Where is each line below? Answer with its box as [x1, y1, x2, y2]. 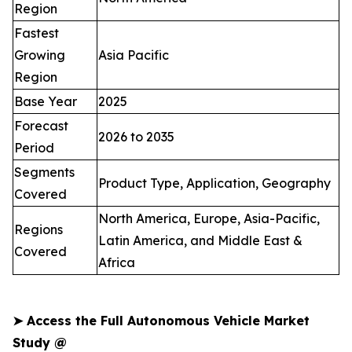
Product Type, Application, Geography [98, 175, 331, 192]
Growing [14, 47, 65, 64]
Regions [14, 222, 63, 238]
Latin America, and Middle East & [98, 233, 302, 249]
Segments [14, 164, 75, 181]
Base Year [14, 93, 77, 110]
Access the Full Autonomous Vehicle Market [27, 313, 310, 329]
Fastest [14, 25, 59, 42]
